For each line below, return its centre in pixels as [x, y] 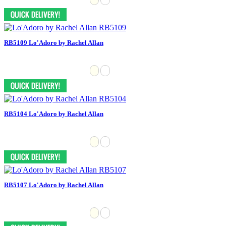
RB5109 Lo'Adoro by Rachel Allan [54, 42]
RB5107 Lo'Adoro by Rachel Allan [54, 185]
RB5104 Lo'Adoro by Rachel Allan [54, 114]
